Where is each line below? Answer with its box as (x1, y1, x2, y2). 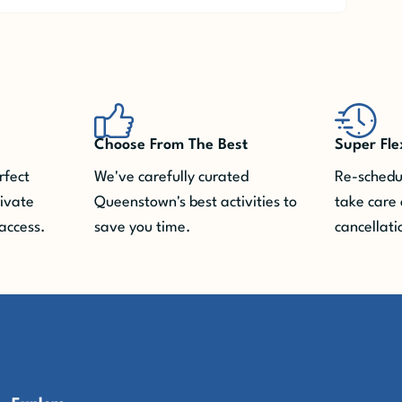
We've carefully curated (93, 170, 249, 186)
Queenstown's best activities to (93, 195, 297, 211)
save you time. (93, 220, 191, 236)
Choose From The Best (93, 137, 248, 153)
